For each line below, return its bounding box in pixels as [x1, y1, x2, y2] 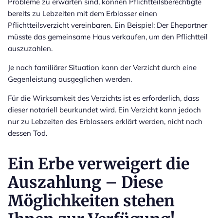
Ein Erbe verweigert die [8, 154, 189, 174]
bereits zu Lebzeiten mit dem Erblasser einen [8, 8, 157, 18]
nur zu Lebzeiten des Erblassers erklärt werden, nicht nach [8, 116, 202, 126]
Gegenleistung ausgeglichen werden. [8, 74, 132, 84]
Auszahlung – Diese [8, 172, 163, 192]
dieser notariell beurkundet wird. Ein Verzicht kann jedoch [8, 105, 201, 114]
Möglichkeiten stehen [8, 191, 175, 211]
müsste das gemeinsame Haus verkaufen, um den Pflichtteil [8, 32, 208, 41]
